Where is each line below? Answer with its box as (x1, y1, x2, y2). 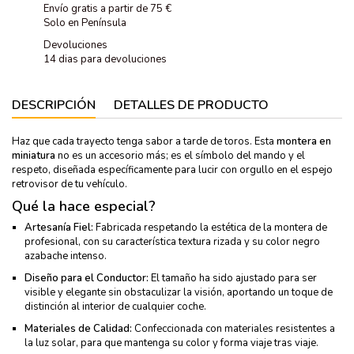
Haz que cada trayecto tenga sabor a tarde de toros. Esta (12, 134, 277, 149)
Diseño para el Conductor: (24, 270, 149, 285)
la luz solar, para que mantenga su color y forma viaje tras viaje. (24, 335, 318, 350)
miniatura (12, 148, 55, 163)
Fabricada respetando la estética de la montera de (93, 220, 327, 235)
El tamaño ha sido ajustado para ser (149, 270, 317, 285)
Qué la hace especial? (12, 196, 156, 216)
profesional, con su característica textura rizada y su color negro (24, 234, 320, 249)
